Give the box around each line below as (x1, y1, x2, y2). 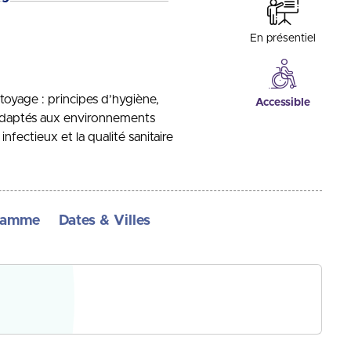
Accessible (255, 97, 311, 108)
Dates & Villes (59, 214, 150, 228)
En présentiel (250, 33, 317, 44)
